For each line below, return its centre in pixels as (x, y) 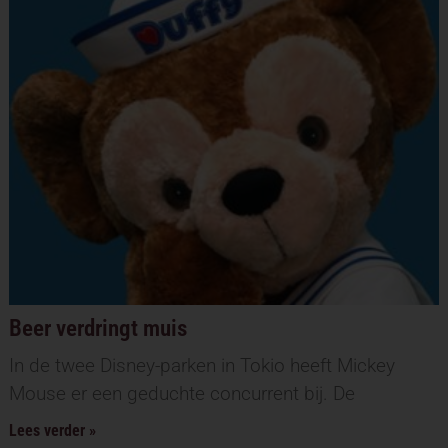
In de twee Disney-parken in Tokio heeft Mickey (201, 366)
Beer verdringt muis (97, 329)
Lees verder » (52, 431)
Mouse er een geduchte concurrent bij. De (181, 394)
